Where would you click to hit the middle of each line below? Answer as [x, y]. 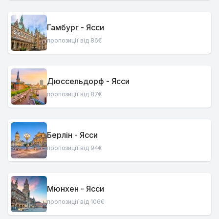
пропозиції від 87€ [74, 94]
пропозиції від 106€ [76, 201]
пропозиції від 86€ [74, 40]
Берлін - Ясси [72, 135]
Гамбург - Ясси [76, 27]
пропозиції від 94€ [74, 148]
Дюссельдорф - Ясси [88, 81]
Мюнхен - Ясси [76, 188]
